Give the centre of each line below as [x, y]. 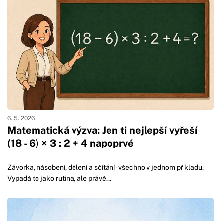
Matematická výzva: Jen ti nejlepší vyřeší [102, 130]
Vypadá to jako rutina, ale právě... [59, 178]
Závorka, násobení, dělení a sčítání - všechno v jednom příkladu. [106, 167]
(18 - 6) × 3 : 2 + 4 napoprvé [71, 143]
